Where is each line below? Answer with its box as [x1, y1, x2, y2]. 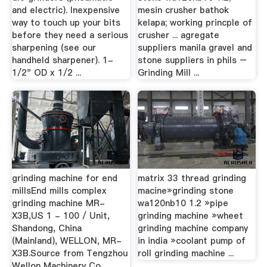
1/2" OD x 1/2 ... [11, 66, 81, 79]
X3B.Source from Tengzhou [11, 247, 128, 259]
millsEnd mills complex [11, 184, 107, 197]
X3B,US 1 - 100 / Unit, [11, 209, 110, 222]
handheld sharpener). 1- [11, 54, 113, 66]
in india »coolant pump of [138, 234, 246, 247]
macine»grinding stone [138, 184, 234, 197]
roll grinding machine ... [138, 247, 234, 259]
